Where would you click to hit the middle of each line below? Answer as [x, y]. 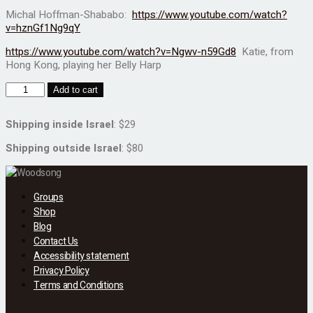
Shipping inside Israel [60, 125]
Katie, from [265, 52]
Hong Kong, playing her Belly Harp [83, 65]
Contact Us [56, 242]
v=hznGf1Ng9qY [43, 28]
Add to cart [76, 90]
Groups [49, 198]
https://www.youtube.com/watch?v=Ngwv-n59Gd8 [121, 52]
